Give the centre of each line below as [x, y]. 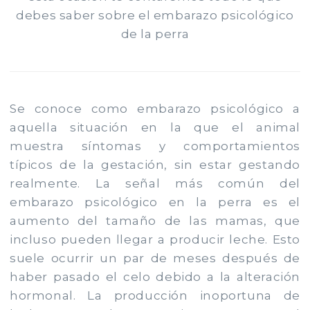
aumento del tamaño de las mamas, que [155, 220]
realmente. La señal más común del [155, 183]
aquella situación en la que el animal [155, 127]
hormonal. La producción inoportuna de [155, 295]
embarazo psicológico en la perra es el [155, 202]
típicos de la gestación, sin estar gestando [155, 164]
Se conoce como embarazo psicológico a [155, 108]
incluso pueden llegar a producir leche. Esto [155, 239]
